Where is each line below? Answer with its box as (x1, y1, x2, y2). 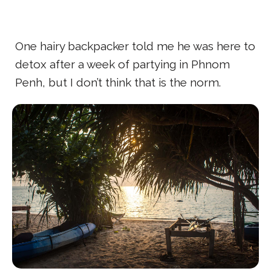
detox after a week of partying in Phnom (15, 57, 230, 71)
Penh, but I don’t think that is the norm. (15, 76, 221, 90)
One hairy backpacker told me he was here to (15, 39, 255, 53)
